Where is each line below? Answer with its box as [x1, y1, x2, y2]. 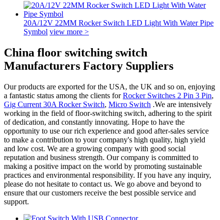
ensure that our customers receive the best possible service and [4, 188, 196, 197]
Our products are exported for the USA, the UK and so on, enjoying [4, 82, 215, 91]
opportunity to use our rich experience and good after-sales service [4, 126, 209, 135]
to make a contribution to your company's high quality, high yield [4, 135, 205, 144]
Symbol [24, 27, 48, 36]
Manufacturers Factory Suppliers [4, 59, 173, 72]
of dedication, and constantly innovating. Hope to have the [4, 117, 185, 126]
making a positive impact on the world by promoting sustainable [4, 162, 202, 170]
